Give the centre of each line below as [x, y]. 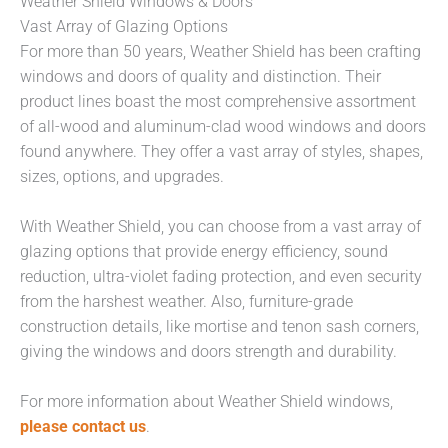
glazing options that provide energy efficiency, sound [204, 252]
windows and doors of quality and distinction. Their [200, 77]
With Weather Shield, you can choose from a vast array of [220, 227]
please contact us [83, 426]
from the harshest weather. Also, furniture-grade [186, 302]
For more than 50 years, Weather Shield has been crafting [220, 52]
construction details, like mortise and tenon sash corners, [219, 327]
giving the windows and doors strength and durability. [208, 352]
